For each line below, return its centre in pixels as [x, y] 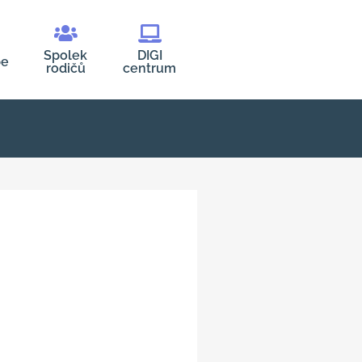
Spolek [65, 55]
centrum [150, 68]
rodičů [65, 68]
